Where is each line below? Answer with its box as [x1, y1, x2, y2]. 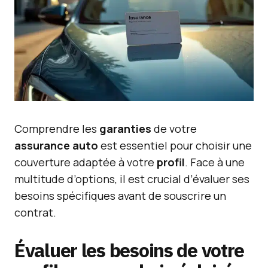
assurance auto [14, 138, 98, 153]
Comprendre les [14, 121, 99, 136]
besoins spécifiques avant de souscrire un [14, 188, 226, 203]
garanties [99, 121, 151, 136]
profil [157, 155, 185, 169]
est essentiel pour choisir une [98, 138, 252, 153]
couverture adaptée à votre [14, 155, 157, 169]
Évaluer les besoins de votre [14, 237, 245, 263]
